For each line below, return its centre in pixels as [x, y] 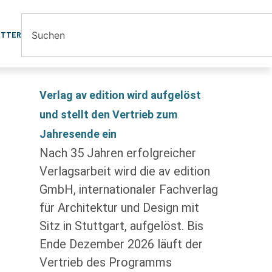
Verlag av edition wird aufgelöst [120, 95]
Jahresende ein [78, 134]
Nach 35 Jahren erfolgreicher [117, 153]
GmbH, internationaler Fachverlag [128, 189]
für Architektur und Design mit [119, 208]
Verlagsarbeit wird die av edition [124, 171]
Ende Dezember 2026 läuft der [121, 244]
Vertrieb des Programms [105, 262]
